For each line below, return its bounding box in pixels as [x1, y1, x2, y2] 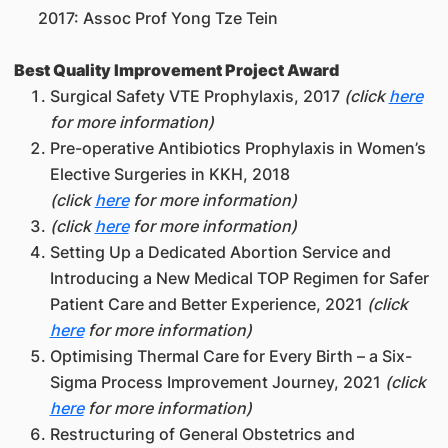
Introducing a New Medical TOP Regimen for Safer [49, 267, 429, 288]
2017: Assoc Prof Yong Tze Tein [13, 7, 278, 28]
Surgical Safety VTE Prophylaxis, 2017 [49, 85, 340, 106]
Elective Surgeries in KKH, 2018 [49, 163, 290, 184]
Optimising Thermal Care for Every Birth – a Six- [49, 345, 412, 366]
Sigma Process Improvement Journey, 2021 [49, 371, 385, 392]
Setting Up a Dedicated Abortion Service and [49, 241, 391, 262]
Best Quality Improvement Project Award [13, 59, 339, 80]
